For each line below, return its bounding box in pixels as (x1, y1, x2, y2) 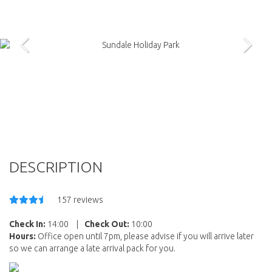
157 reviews (57, 194, 103, 205)
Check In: (9, 219, 46, 229)
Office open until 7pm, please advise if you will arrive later (36, 231, 254, 241)
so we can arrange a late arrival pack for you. (9, 243, 175, 253)
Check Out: (84, 219, 129, 229)
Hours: (9, 231, 36, 241)
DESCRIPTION (9, 158, 103, 175)
